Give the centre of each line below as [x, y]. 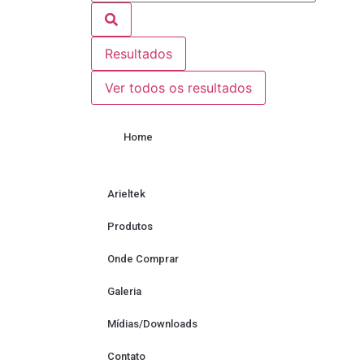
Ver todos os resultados [178, 88]
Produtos [130, 227]
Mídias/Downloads [152, 324]
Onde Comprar [143, 259]
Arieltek [126, 194]
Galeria [124, 292]
